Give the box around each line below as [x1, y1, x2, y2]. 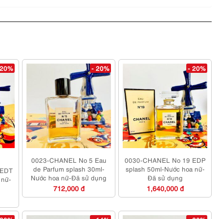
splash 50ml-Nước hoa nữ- [125, 164, 205, 174]
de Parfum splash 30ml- [33, 164, 105, 174]
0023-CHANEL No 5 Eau [31, 155, 107, 165]
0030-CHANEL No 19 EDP [124, 155, 206, 165]
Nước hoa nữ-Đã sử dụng [31, 173, 107, 182]
